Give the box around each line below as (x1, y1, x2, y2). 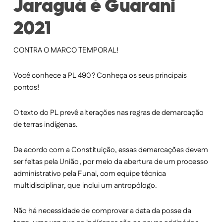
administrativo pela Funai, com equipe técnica (13, 168, 166, 179)
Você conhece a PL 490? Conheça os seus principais (13, 70, 187, 81)
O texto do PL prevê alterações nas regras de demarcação (13, 108, 204, 118)
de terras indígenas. (13, 119, 78, 130)
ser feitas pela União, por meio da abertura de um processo (13, 157, 208, 167)
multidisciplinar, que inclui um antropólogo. (13, 180, 158, 191)
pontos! (13, 82, 40, 93)
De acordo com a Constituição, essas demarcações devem (13, 145, 209, 156)
